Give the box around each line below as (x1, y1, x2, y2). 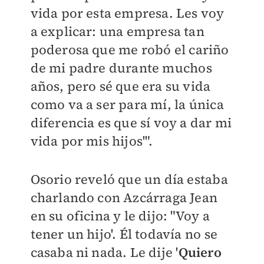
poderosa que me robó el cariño (30, 41, 229, 59)
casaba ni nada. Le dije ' (30, 243, 179, 262)
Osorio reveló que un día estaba (30, 170, 228, 189)
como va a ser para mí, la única (30, 95, 224, 114)
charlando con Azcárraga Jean (30, 189, 218, 207)
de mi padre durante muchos (30, 59, 212, 77)
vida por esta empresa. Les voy (30, 4, 225, 22)
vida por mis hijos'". (30, 132, 153, 150)
